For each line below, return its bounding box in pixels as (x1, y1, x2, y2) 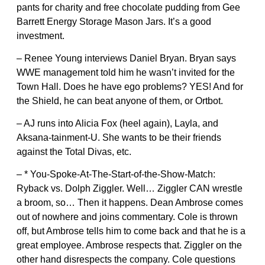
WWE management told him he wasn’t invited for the (17, 67, 235, 77)
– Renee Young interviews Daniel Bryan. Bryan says (17, 53, 236, 63)
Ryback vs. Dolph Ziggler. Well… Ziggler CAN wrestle (17, 183, 243, 193)
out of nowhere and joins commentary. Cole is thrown (17, 211, 238, 222)
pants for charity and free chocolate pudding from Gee (17, 2, 240, 12)
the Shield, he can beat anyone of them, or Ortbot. (17, 95, 223, 106)
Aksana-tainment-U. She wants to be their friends (17, 132, 221, 143)
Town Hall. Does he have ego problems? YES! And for (17, 81, 243, 92)
